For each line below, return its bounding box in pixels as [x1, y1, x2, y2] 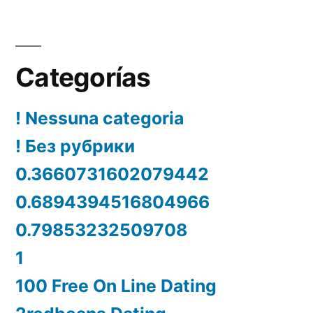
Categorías [15, 61, 151, 93]
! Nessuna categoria [15, 107, 184, 129]
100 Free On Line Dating [15, 275, 217, 296]
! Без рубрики [15, 135, 135, 156]
